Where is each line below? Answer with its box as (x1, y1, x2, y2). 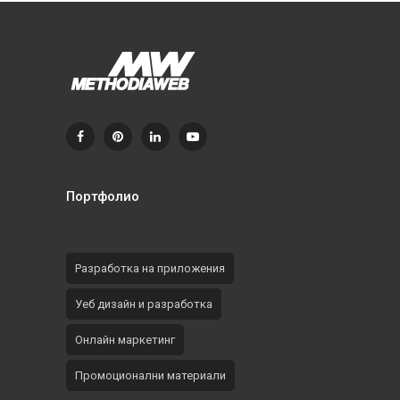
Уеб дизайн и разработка (75, 297, 212, 311)
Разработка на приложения (75, 262, 225, 275)
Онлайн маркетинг (75, 333, 175, 346)
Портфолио (66, 188, 139, 204)
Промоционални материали (75, 369, 226, 382)
